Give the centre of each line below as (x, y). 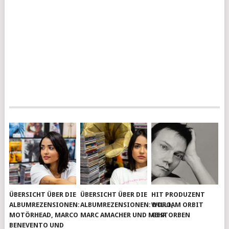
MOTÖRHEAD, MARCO (44, 215)
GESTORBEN (171, 215)
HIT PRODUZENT (178, 195)
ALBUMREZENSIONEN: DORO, (127, 205)
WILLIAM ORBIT (178, 205)
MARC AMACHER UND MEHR (124, 215)
